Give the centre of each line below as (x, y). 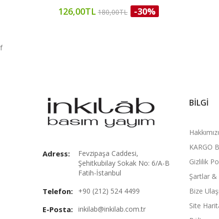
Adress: (56, 153)
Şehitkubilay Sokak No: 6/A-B (124, 163)
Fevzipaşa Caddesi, (108, 153)
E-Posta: (58, 209)
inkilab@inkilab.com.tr (112, 209)
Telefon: (58, 191)
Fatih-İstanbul (100, 173)
